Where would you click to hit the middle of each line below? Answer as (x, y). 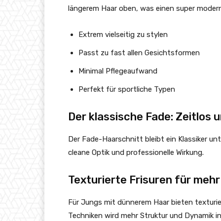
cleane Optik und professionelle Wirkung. (136, 153)
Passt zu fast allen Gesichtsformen (139, 53)
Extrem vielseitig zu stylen (123, 35)
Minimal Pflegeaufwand (118, 71)
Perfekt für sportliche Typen (127, 90)
